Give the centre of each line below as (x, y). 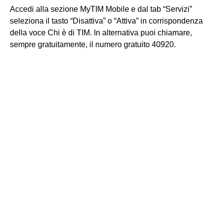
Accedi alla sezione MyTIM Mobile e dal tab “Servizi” (101, 9)
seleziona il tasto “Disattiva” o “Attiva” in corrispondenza (106, 21)
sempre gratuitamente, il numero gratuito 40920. (93, 44)
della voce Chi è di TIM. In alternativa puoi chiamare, (101, 33)
